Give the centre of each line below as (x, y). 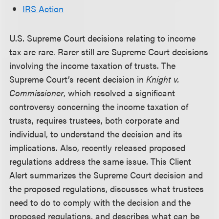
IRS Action (43, 9)
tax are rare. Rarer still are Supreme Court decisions (109, 52)
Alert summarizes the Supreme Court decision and (106, 175)
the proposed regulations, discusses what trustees (107, 188)
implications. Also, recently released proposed (98, 147)
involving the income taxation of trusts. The (93, 65)
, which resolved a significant (120, 93)
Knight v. (163, 79)
